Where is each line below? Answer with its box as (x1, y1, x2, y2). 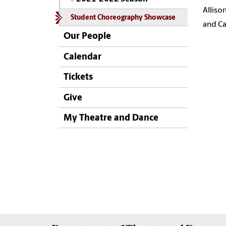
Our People (64, 32, 111, 42)
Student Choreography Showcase (70, 15, 176, 22)
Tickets (64, 73, 93, 83)
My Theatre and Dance (64, 113, 158, 123)
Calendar (64, 52, 101, 62)
